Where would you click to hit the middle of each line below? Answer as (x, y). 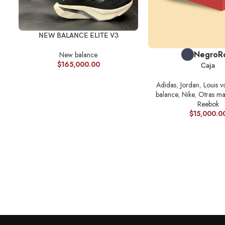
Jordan (190, 85)
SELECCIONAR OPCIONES (60, 35)
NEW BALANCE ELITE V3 (78, 35)
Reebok (208, 104)
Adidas (166, 85)
